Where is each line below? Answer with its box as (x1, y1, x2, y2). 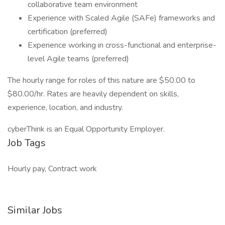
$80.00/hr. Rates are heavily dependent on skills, (8, 88, 179, 99)
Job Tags (8, 136, 46, 150)
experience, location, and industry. (8, 102, 123, 113)
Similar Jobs (8, 203, 62, 217)
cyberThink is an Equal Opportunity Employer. (8, 124, 165, 135)
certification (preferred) (28, 26, 107, 37)
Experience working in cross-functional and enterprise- (28, 40, 216, 51)
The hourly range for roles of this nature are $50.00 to (8, 75, 195, 86)
